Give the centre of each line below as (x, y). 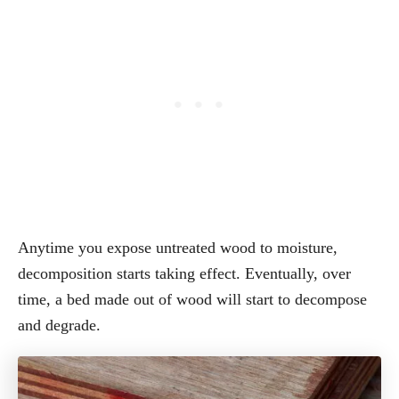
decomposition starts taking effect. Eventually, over (184, 274)
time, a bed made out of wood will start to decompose (192, 300)
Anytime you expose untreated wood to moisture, (178, 248)
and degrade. (59, 326)
